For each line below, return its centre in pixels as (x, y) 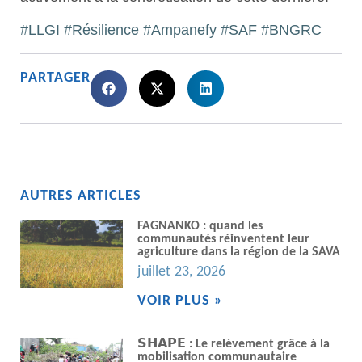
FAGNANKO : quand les (200, 226)
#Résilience (101, 30)
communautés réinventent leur (224, 239)
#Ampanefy (180, 30)
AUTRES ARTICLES (81, 196)
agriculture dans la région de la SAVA (239, 252)
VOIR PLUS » (181, 301)
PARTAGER (55, 78)
